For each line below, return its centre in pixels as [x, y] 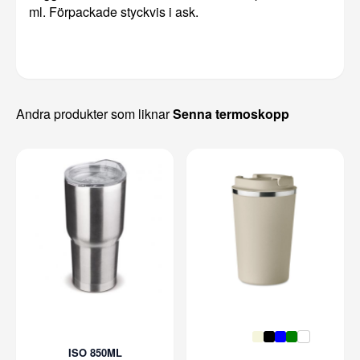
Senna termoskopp [231, 113]
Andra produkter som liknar [94, 113]
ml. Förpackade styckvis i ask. [114, 11]
